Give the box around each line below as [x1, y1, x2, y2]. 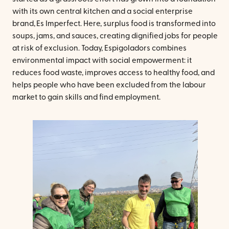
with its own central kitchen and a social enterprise [12, 8, 193, 16]
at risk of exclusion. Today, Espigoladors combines [12, 44, 187, 53]
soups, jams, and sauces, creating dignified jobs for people [12, 32, 218, 40]
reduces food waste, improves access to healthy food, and [12, 69, 215, 77]
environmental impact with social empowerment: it [12, 57, 192, 65]
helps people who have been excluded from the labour [12, 81, 206, 89]
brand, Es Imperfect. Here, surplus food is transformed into [12, 20, 216, 28]
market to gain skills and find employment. [12, 94, 161, 102]
